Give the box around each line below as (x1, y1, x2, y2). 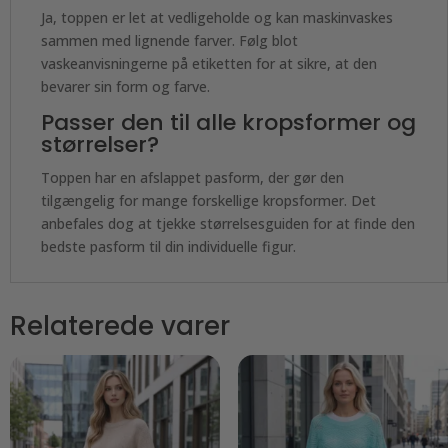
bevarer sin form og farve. (41, 76, 210, 96)
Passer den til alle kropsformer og (41, 106, 416, 138)
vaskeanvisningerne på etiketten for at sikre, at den (41, 53, 377, 73)
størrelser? (41, 128, 159, 160)
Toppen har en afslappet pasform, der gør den (41, 167, 344, 187)
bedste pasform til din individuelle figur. (41, 236, 296, 256)
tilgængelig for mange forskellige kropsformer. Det (41, 190, 376, 210)
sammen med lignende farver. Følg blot (41, 30, 298, 50)
